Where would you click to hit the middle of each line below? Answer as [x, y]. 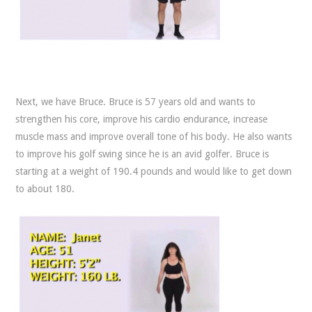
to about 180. [45, 189]
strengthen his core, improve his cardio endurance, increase [142, 119]
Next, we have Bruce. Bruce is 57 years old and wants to [136, 102]
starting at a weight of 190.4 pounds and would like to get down [154, 171]
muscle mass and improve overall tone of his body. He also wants [154, 136]
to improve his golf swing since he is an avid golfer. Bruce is [142, 154]
